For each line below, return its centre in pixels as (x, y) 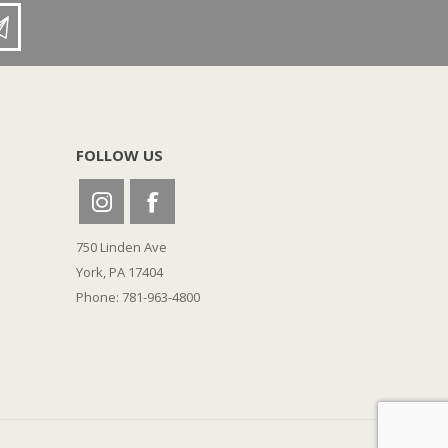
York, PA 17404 (119, 272)
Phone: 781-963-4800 (138, 297)
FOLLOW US (119, 155)
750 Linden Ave (121, 247)
